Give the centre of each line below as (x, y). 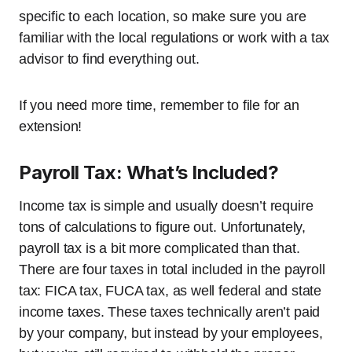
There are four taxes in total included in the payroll (172, 269)
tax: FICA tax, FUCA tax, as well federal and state (170, 291)
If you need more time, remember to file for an (159, 105)
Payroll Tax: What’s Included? (149, 172)
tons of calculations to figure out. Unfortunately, (163, 227)
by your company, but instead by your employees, (171, 333)
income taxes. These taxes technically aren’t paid (170, 312)
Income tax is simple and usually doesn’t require (166, 206)
